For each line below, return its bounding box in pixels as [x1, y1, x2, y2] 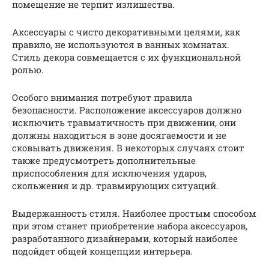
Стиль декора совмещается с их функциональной [12, 51, 241, 64]
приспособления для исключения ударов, [12, 167, 207, 180]
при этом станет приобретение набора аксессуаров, [12, 220, 247, 232]
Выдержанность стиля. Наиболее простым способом [12, 207, 256, 220]
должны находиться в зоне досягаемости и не [12, 129, 226, 142]
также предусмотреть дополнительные [12, 154, 196, 167]
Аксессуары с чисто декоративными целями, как [12, 26, 240, 38]
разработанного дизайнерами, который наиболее [12, 232, 238, 245]
